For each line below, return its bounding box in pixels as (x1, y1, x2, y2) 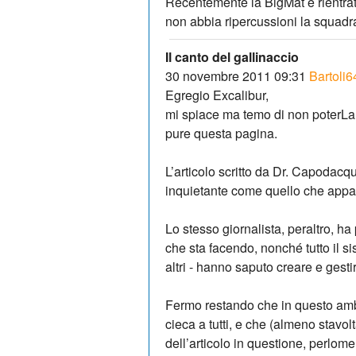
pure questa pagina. (165, 123, 277, 142)
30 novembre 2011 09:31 (165, 66, 306, 85)
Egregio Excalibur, (165, 85, 269, 104)
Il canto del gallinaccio (165, 47, 299, 66)
